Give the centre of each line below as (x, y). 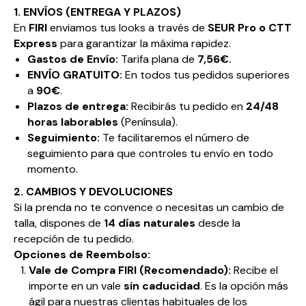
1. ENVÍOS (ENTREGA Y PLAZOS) (97, 12)
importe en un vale (76, 286)
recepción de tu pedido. (74, 238)
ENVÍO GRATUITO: (75, 74)
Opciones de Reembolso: (82, 254)
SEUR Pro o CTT (250, 27)
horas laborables (73, 122)
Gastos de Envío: (73, 59)
